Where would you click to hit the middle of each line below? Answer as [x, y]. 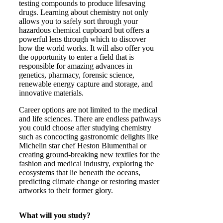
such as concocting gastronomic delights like [89, 137]
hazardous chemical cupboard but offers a [84, 30]
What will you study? [55, 215]
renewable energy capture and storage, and [86, 84]
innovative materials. [51, 93]
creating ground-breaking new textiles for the [89, 155]
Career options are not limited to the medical [88, 110]
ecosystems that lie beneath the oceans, [80, 172]
